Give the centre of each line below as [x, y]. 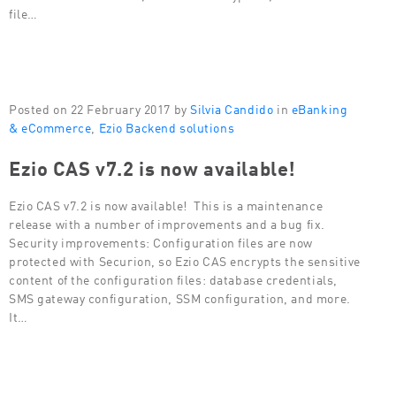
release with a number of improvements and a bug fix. [167, 222]
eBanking [320, 108]
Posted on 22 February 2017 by [98, 108]
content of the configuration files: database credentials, [173, 278]
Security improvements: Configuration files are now [161, 240]
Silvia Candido [232, 108]
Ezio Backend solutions [167, 126]
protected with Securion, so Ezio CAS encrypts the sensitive [185, 259]
